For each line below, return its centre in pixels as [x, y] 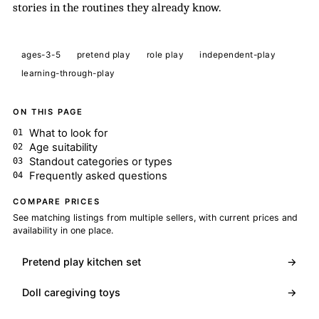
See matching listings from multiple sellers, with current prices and [156, 217]
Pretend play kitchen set [82, 261]
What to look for [68, 133]
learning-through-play [68, 73]
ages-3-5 [41, 54]
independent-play [238, 54]
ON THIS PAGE [48, 112]
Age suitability [63, 147]
